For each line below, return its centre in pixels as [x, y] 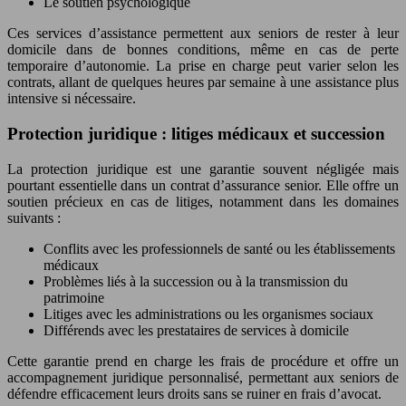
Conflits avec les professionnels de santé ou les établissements [219, 248]
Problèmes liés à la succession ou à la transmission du [196, 281]
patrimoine [74, 297]
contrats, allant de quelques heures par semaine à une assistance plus [203, 82]
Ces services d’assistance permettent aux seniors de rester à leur [203, 34]
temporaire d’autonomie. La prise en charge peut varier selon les [203, 66]
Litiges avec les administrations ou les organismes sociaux [208, 314]
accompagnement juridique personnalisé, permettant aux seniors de [203, 377]
